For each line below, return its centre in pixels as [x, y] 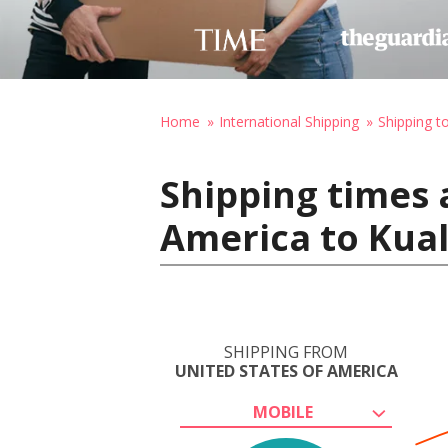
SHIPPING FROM [286, 352]
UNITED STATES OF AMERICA [286, 371]
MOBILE [283, 412]
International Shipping [289, 121]
